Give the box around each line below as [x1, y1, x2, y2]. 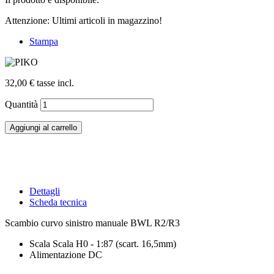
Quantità [5, 98, 38, 109]
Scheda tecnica [29, 197, 87, 208]
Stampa [29, 35, 58, 46]
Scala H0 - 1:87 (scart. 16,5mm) [50, 239, 176, 250]
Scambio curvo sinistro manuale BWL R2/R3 [5, 218, 180, 229]
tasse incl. [34, 77, 74, 88]
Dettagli [29, 186, 60, 197]
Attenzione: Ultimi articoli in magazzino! [5, 15, 162, 26]
